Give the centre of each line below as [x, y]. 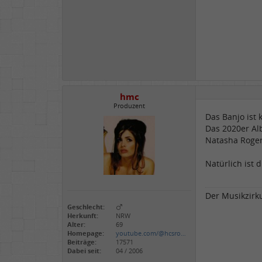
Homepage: [86, 233]
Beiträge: [82, 242]
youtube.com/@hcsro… [151, 233]
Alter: [76, 225]
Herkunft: [83, 216]
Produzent [129, 106]
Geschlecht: [86, 207]
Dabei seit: [84, 251]
